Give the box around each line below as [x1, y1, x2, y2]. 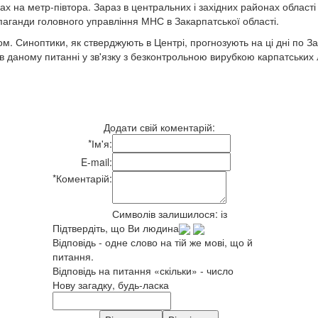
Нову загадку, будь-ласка [53, 277, 169, 292]
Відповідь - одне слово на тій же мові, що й [53, 234, 253, 249]
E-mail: [81, 154, 112, 169]
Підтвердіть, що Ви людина [53, 220, 179, 235]
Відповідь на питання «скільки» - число [53, 263, 234, 278]
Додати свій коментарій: [103, 119, 215, 134]
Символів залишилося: [112, 206, 221, 221]
